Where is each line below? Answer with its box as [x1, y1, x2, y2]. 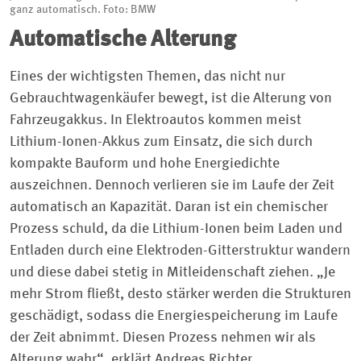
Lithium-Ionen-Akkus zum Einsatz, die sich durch [10, 135, 313, 150]
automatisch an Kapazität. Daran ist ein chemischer [10, 200, 328, 215]
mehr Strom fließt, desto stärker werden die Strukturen [10, 287, 351, 302]
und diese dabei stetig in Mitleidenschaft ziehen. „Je [10, 265, 335, 280]
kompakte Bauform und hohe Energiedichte [10, 156, 280, 172]
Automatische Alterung [10, 29, 236, 52]
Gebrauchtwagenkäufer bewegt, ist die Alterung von [10, 91, 332, 106]
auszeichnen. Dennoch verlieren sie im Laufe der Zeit [10, 178, 334, 193]
